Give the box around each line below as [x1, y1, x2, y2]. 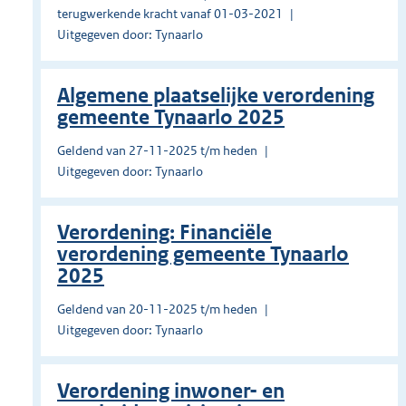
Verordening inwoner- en [57, 379, 285, 404]
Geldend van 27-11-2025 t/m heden [57, 142, 257, 159]
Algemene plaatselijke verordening [57, 83, 374, 109]
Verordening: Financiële [57, 220, 272, 246]
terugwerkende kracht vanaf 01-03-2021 [57, 5, 283, 23]
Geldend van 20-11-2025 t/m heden [57, 301, 257, 318]
